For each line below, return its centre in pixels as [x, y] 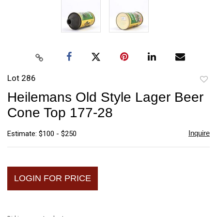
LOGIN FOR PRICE [53, 178]
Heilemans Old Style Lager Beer [105, 97]
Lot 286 [22, 78]
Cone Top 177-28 [60, 112]
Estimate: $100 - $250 [42, 133]
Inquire [199, 133]
